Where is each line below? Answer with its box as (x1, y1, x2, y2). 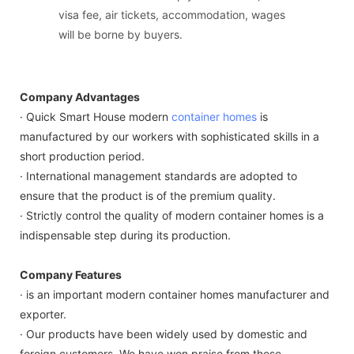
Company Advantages (20, 90, 140, 104)
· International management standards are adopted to (20, 169, 297, 183)
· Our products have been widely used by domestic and (20, 327, 307, 341)
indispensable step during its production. (20, 228, 231, 243)
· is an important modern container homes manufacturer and (20, 288, 330, 302)
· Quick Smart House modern (20, 110, 171, 124)
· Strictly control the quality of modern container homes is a (20, 209, 324, 223)
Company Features (20, 268, 122, 282)
